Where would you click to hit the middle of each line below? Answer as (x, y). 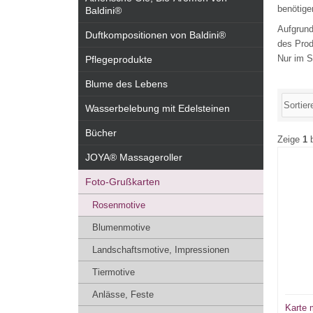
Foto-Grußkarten (123, 182)
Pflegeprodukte (119, 59)
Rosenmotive (119, 205)
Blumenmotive (121, 227)
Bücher (101, 133)
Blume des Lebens (126, 84)
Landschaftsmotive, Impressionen (161, 250)
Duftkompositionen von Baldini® (155, 35)
